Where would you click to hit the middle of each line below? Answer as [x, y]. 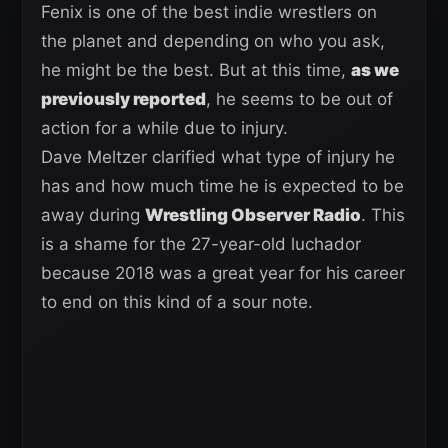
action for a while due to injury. [164, 127]
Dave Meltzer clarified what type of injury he [218, 156]
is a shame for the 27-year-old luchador [201, 243]
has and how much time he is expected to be [222, 185]
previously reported [123, 98]
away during [93, 214]
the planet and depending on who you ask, [213, 40]
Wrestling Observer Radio [253, 214]
